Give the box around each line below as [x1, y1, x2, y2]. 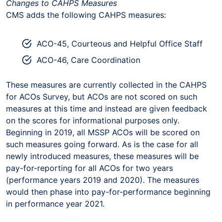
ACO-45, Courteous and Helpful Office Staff [37, 38, 203, 49]
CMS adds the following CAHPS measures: [6, 9, 166, 20]
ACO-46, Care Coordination [37, 55, 140, 65]
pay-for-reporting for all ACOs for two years [6, 163, 173, 173]
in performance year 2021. [6, 198, 105, 209]
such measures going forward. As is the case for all [6, 139, 198, 149]
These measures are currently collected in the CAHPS [6, 79, 207, 90]
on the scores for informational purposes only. [6, 115, 179, 125]
